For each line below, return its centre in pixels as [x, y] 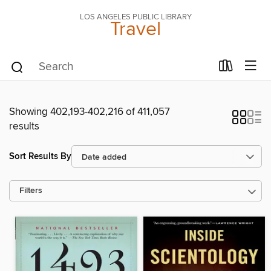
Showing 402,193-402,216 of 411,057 [90, 112]
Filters [31, 191]
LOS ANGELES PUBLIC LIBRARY [135, 17]
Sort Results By [40, 156]
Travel [135, 30]
